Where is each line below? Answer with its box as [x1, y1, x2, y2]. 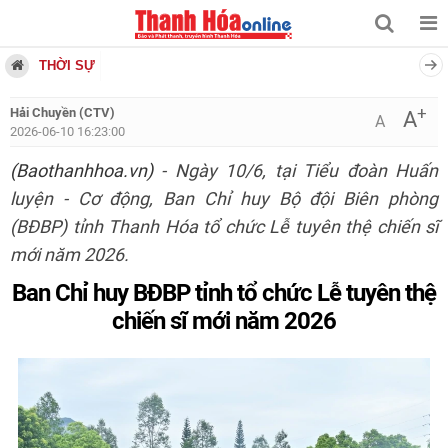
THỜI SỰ [39, 58, 95, 73]
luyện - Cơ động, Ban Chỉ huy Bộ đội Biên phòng [10, 188, 438, 210]
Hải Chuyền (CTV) [10, 105, 115, 120]
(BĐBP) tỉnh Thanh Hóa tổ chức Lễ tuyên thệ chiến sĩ [10, 216, 438, 238]
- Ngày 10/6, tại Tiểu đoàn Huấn [153, 160, 438, 182]
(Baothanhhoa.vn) [10, 160, 153, 182]
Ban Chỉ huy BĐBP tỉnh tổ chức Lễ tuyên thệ [12, 278, 436, 307]
